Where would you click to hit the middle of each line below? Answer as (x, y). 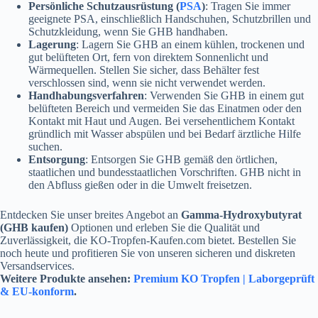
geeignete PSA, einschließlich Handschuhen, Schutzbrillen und (170, 19)
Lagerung (52, 45)
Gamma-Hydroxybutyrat (241, 215)
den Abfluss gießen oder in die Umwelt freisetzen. (140, 185)
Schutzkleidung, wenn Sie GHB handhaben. (128, 32)
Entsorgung (57, 160)
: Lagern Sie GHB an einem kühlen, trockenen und (190, 45)
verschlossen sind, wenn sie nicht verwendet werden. (147, 83)
